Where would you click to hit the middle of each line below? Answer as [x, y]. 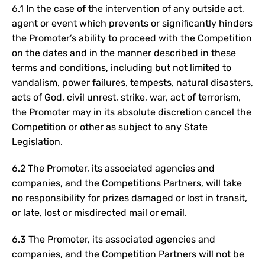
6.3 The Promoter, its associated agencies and [114, 239]
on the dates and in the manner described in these [124, 53]
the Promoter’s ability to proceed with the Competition [132, 38]
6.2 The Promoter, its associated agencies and [113, 168]
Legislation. [37, 142]
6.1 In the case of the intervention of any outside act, [128, 9]
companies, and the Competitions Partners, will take [127, 183]
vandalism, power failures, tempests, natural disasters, [132, 83]
